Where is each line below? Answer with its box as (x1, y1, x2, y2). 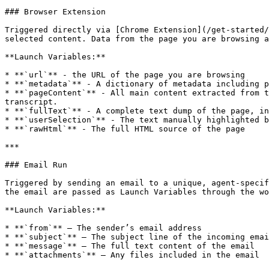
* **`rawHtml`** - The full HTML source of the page (5, 124, 245, 133)
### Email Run (5, 160, 67, 169)
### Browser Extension (5, 7, 106, 16)
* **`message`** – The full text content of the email (5, 241, 255, 250)
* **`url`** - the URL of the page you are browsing (5, 70, 245, 79)
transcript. (5, 97, 58, 106)
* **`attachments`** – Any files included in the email (5, 250, 259, 259)
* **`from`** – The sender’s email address (5, 223, 202, 232)
